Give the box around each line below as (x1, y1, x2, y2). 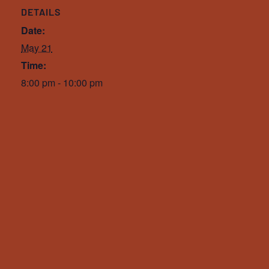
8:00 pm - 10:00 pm (21, 76, 103, 89)
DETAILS (21, 6, 61, 17)
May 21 (21, 41, 52, 55)
